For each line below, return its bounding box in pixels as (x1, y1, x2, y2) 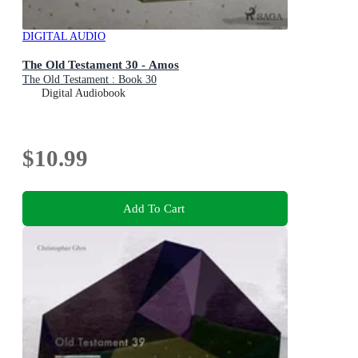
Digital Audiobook (42, 86, 125, 99)
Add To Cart (122, 201, 185, 216)
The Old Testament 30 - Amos (22, 57, 179, 71)
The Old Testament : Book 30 (22, 73, 157, 86)
